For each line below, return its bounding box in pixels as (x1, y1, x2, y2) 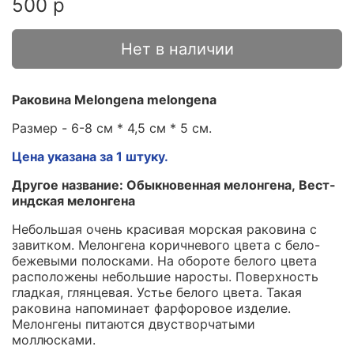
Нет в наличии (120, 39, 234, 58)
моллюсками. (12, 331, 96, 348)
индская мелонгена (12, 192, 135, 209)
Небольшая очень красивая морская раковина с (12, 220, 317, 237)
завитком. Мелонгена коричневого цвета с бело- (12, 236, 320, 253)
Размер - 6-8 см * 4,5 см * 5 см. (12, 119, 212, 136)
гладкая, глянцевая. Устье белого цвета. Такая (12, 284, 302, 300)
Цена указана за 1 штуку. (12, 148, 168, 164)
